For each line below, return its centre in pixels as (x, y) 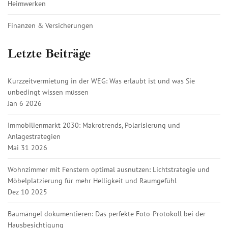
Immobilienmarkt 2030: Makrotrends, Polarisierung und (94, 125)
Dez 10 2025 (27, 192)
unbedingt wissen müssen (48, 92)
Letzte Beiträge (49, 53)
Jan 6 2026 (25, 103)
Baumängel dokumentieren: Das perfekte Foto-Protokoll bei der (107, 213)
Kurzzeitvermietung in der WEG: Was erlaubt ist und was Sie (101, 81)
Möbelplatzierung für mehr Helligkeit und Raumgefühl (92, 180)
